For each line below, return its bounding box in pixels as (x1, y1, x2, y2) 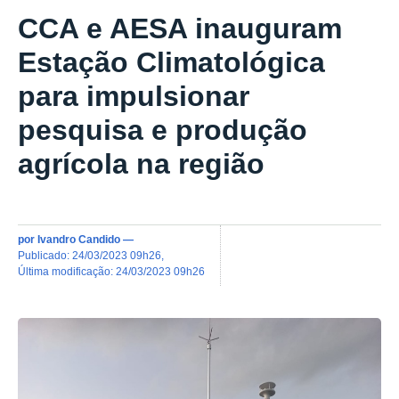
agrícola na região (18, 148, 265, 181)
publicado (25, 248, 67, 261)
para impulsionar (18, 80, 249, 113)
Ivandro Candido (37, 232, 120, 245)
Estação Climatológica (18, 46, 325, 79)
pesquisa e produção (18, 114, 307, 147)
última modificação (26, 265, 110, 277)
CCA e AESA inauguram (18, 12, 342, 45)
